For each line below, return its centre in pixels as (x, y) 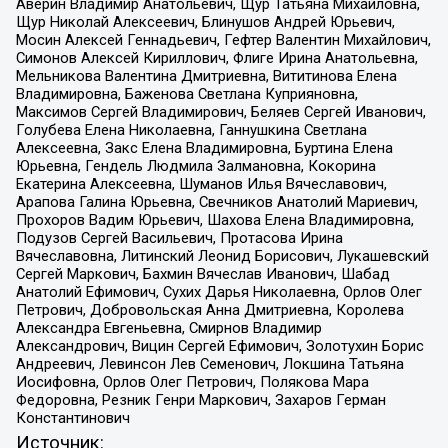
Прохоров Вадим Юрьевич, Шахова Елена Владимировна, (214, 219)
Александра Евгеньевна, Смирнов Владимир (168, 327)
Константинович (72, 417)
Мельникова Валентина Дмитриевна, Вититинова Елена (206, 75)
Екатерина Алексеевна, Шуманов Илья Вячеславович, (201, 183)
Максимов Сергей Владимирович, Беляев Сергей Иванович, (220, 111)
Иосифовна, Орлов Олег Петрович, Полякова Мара (192, 381)
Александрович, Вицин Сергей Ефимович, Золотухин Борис (219, 345)
